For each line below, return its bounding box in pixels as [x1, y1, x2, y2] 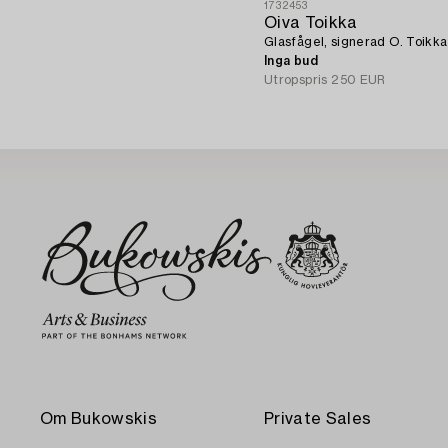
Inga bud [264, 55, 318, 68]
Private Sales [264, 411, 372, 428]
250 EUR [331, 74, 386, 87]
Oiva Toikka [264, 15, 358, 32]
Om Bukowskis [40, 411, 157, 428]
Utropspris [264, 74, 328, 87]
